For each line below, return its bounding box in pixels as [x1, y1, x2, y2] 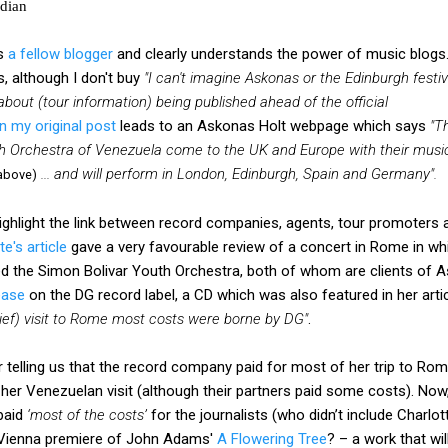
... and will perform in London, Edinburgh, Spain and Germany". [41, 164, 437, 183]
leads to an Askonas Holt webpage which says [116, 116, 430, 135]
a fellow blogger [8, 44, 113, 63]
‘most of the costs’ [27, 405, 147, 424]
